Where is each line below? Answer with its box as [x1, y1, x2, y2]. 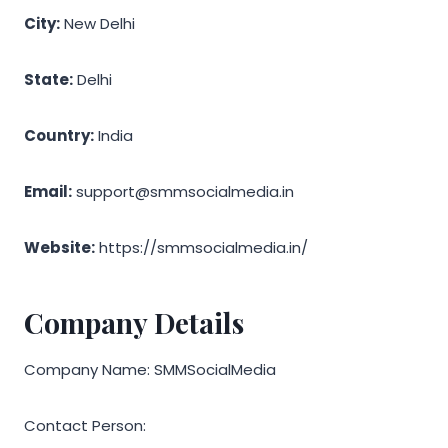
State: [24, 68, 73, 90]
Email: [24, 180, 72, 202]
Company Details [24, 303, 244, 341]
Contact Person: [24, 414, 146, 436]
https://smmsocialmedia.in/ [95, 236, 308, 258]
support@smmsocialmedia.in [72, 180, 294, 202]
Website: [24, 236, 95, 258]
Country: [24, 124, 94, 146]
